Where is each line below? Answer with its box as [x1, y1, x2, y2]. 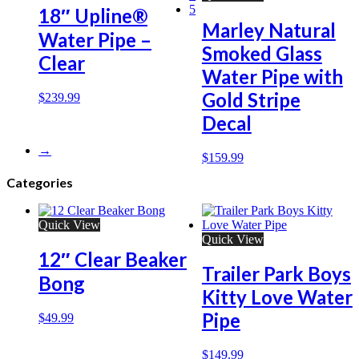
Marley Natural [201, 18, 336, 42]
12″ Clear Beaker [38, 248, 187, 272]
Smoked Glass [201, 41, 322, 65]
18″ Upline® [38, 3, 147, 27]
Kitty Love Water [201, 285, 353, 309]
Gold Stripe [201, 87, 301, 111]
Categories [6, 174, 73, 190]
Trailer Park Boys [201, 262, 351, 286]
